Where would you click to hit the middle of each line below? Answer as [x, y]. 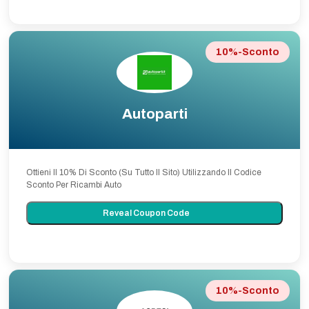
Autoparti [154, 114]
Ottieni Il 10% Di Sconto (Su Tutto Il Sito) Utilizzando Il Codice [144, 172]
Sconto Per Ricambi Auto [74, 185]
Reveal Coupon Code [147, 213]
